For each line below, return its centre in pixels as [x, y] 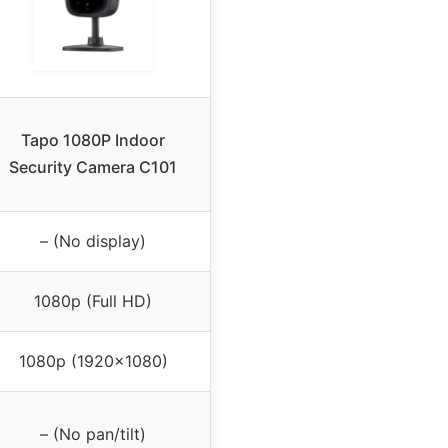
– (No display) [93, 241]
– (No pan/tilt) [93, 434]
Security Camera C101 [93, 167]
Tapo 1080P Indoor [93, 140]
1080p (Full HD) [93, 301]
